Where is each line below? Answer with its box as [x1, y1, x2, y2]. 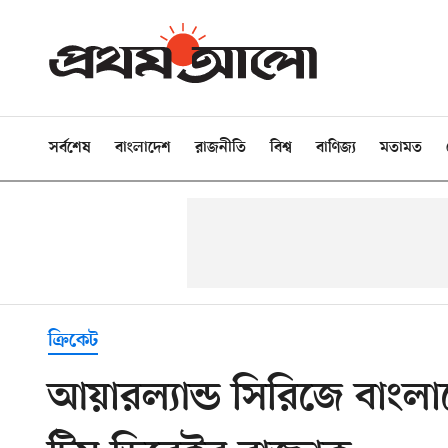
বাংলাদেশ [115, 139, 171, 157]
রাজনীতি [195, 139, 246, 157]
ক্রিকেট [48, 329, 98, 353]
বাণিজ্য [316, 139, 356, 157]
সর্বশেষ [49, 139, 91, 157]
